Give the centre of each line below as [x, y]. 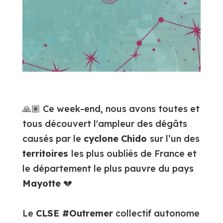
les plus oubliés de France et [134, 154]
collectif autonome [156, 214]
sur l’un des [174, 139]
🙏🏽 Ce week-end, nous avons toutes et [111, 109]
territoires [47, 154]
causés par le [53, 139]
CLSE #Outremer [74, 214]
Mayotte [41, 184]
